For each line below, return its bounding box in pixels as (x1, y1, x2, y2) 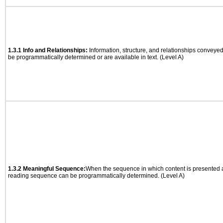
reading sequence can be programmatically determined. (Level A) (8, 172, 185, 179)
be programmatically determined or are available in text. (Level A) (8, 54, 184, 61)
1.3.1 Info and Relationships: (8, 47, 88, 54)
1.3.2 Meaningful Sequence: (8, 165, 86, 172)
